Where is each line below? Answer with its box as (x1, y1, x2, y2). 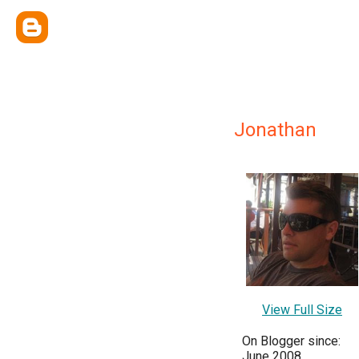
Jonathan (234, 119, 317, 141)
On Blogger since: (242, 333, 341, 349)
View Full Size (262, 301, 342, 317)
